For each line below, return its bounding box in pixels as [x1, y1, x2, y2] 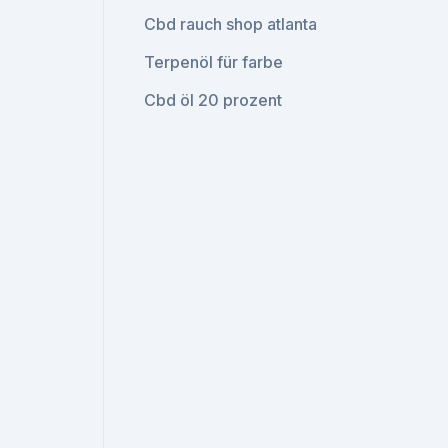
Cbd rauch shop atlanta [144, 14, 318, 34]
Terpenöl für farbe [144, 52, 284, 72]
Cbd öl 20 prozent [144, 90, 283, 110]
